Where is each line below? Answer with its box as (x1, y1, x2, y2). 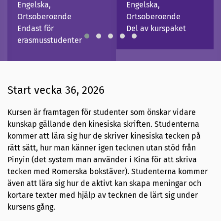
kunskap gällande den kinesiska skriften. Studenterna (7, 119, 199, 129)
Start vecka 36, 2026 (7, 83, 105, 97)
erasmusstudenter (17, 36, 82, 45)
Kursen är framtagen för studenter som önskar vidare (7, 107, 196, 117)
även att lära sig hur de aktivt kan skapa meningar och (7, 178, 201, 188)
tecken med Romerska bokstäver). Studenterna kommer (7, 166, 208, 176)
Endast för (17, 24, 54, 34)
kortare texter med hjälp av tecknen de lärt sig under (7, 190, 198, 200)
